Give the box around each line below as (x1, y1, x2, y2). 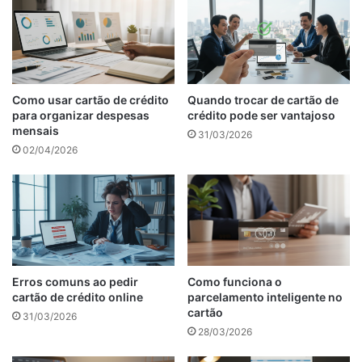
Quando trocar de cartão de (187, 92, 339, 107)
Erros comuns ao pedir (12, 275, 138, 289)
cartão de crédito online (12, 290, 143, 305)
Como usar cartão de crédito (12, 92, 169, 107)
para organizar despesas (12, 107, 149, 122)
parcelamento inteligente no (187, 290, 343, 305)
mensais (12, 123, 59, 137)
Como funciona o (187, 275, 282, 289)
